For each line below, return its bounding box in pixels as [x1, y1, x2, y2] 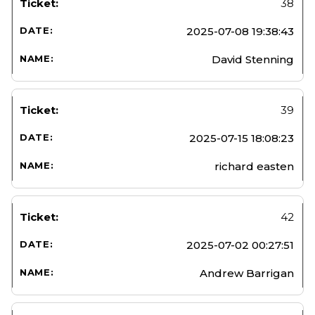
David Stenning [212, 52, 294, 66]
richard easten [214, 159, 294, 173]
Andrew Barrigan [200, 266, 294, 280]
